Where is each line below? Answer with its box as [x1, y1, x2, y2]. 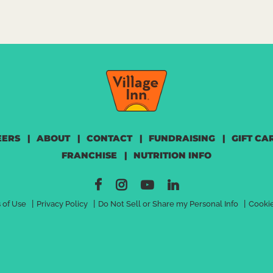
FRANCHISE [62, 149, 117, 161]
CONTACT [86, 132, 132, 144]
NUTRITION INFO [133, 149, 211, 161]
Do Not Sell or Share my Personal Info [98, 199, 238, 208]
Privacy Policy [37, 199, 88, 208]
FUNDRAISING [148, 132, 215, 144]
